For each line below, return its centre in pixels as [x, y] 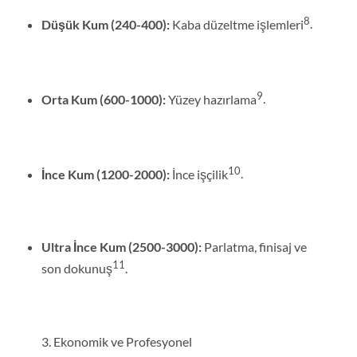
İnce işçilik [198, 174]
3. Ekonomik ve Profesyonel [116, 342]
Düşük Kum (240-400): [105, 24]
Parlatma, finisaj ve [254, 247]
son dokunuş [76, 269]
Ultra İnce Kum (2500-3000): [121, 247]
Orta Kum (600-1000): [103, 99]
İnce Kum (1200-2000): [105, 174]
